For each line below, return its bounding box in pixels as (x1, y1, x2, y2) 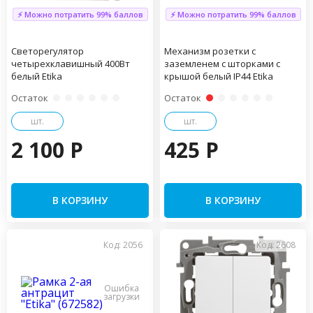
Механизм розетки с (164, 44, 256, 57)
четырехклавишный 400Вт (11, 57, 130, 70)
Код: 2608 (256, 238, 296, 251)
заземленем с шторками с (164, 57, 280, 70)
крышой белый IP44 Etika (164, 69, 273, 82)
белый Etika (11, 69, 62, 82)
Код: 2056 (103, 238, 143, 251)
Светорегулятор (11, 44, 84, 57)
